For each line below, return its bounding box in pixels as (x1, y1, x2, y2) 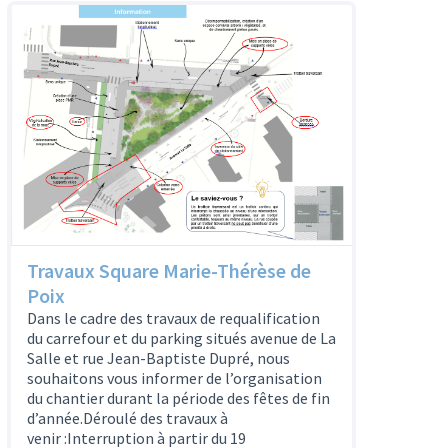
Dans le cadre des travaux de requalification (26, 308, 320, 329)
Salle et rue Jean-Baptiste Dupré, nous (26, 348, 290, 369)
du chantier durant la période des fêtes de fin (26, 388, 330, 409)
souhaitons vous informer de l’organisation (26, 368, 322, 389)
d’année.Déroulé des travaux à (26, 408, 228, 429)
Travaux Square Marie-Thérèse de (26, 258, 311, 284)
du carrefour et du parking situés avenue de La (26, 328, 336, 349)
